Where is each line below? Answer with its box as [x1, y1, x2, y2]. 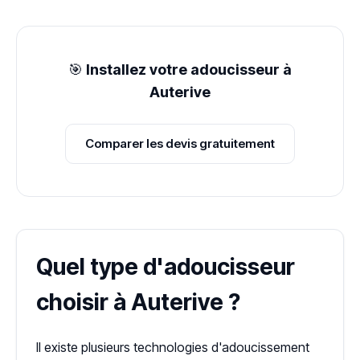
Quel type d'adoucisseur [36, 252, 295, 280]
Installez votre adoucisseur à [86, 60, 292, 78]
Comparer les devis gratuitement [85, 135, 275, 151]
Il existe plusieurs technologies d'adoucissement [36, 338, 309, 355]
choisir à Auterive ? [36, 288, 240, 316]
